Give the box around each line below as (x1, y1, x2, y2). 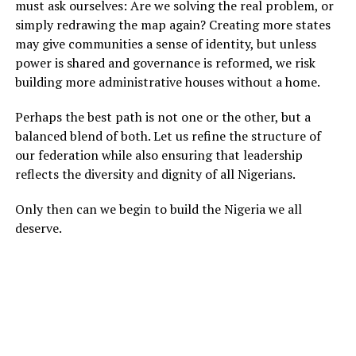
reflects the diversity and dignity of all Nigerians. (14, 164, 296, 183)
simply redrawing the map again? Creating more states (14, 15, 331, 33)
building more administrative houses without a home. (14, 72, 320, 91)
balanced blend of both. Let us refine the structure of (14, 126, 321, 145)
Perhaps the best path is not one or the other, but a (14, 107, 311, 126)
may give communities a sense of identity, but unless (14, 34, 316, 52)
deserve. (14, 219, 62, 237)
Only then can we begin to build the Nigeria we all (14, 199, 302, 218)
